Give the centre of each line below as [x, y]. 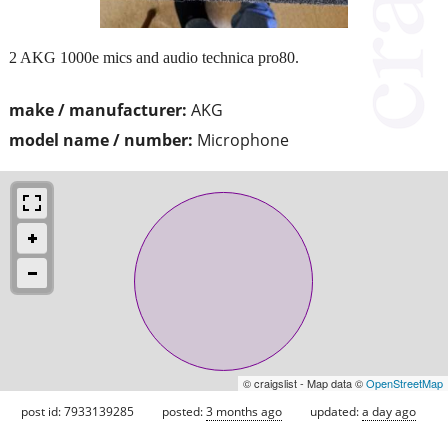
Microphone [243, 139]
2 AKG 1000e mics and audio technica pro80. [154, 57]
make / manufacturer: [98, 109]
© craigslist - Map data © [304, 382]
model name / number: [101, 139]
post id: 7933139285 [77, 411]
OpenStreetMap [404, 382]
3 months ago [244, 411]
